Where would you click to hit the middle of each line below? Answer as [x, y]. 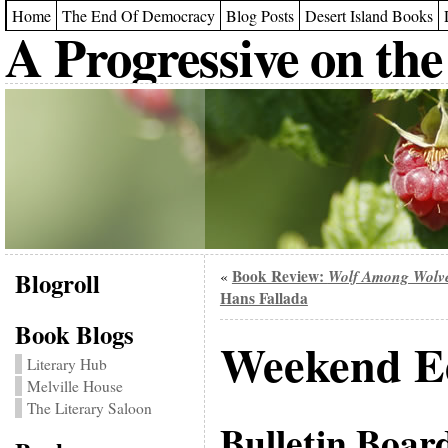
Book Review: [279, 276]
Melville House [74, 386]
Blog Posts [259, 15]
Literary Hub [66, 364]
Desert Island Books [368, 15]
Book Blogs [74, 334]
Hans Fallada [263, 298]
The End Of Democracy [138, 15]
